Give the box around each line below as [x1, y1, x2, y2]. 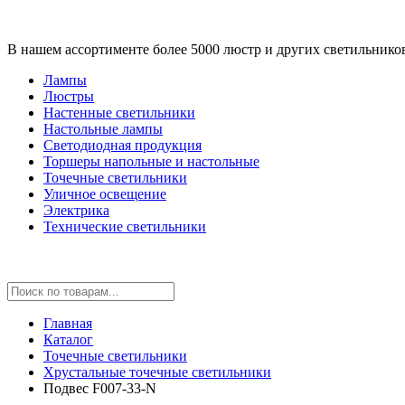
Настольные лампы [43, 121, 163, 137]
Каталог [43, 332, 93, 347]
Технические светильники [43, 219, 206, 234]
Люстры [43, 89, 94, 104]
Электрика [43, 202, 109, 218]
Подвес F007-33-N [43, 381, 156, 396]
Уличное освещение [43, 186, 166, 202]
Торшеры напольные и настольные [43, 154, 259, 169]
